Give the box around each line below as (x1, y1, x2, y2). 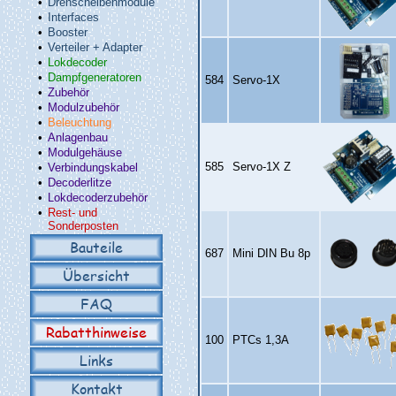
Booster (48, 26, 88, 39)
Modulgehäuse (48, 146, 122, 159)
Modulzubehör (48, 101, 119, 114)
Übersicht (63, 265, 130, 286)
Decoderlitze (48, 176, 111, 189)
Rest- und (48, 206, 97, 219)
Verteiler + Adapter (48, 41, 142, 54)
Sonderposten (48, 219, 118, 232)
